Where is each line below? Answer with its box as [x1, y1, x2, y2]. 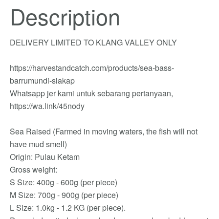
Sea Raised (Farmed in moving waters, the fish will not [10, 125, 197, 137]
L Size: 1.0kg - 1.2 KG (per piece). [10, 201, 126, 213]
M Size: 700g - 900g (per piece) [10, 189, 118, 200]
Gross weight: [10, 163, 57, 175]
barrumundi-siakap [10, 74, 75, 86]
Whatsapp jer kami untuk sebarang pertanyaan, [10, 87, 173, 99]
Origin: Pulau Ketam [10, 151, 80, 162]
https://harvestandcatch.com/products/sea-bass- [10, 62, 174, 73]
